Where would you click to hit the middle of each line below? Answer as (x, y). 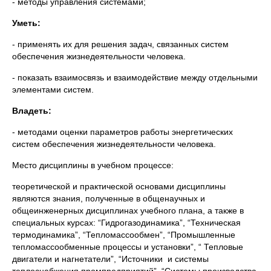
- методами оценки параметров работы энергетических (122, 132)
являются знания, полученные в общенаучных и (109, 198)
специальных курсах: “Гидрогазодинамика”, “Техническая (126, 223)
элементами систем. (53, 90)
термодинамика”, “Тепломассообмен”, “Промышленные (124, 235)
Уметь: (26, 23)
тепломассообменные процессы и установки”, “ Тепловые (128, 247)
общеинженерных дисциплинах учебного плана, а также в (128, 211)
